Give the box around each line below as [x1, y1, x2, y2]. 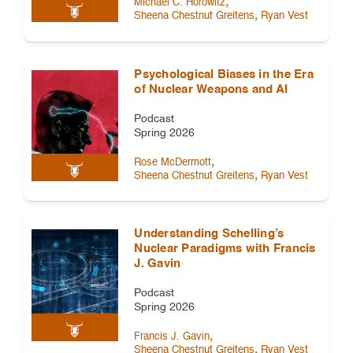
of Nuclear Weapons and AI [134, 83, 288, 95]
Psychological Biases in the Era [134, 68, 314, 80]
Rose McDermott [134, 157, 212, 168]
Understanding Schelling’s [134, 228, 284, 240]
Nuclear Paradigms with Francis [134, 243, 316, 255]
